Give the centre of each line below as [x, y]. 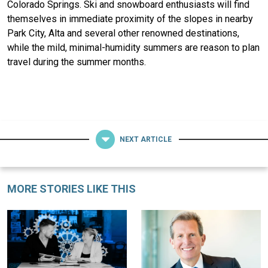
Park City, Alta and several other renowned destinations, [123, 33]
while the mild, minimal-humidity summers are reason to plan [133, 47]
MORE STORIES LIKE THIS [71, 189]
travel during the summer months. [77, 62]
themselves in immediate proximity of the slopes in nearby [130, 19]
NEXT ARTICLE [146, 139]
